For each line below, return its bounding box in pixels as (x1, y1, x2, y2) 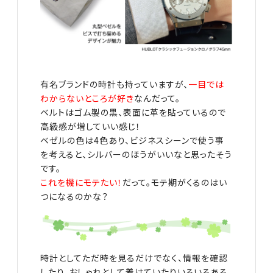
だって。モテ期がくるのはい (122, 177, 228, 188)
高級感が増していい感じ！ (40, 121, 141, 132)
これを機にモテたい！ (40, 177, 123, 188)
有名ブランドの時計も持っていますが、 (40, 79, 189, 90)
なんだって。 (134, 93, 181, 104)
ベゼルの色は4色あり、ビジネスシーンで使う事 (40, 135, 225, 146)
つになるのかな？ (40, 191, 109, 202)
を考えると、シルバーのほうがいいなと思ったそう (40, 149, 233, 160)
